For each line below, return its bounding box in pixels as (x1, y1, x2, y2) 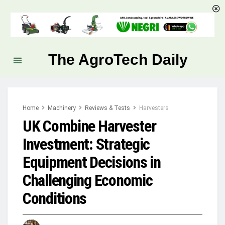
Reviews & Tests (85, 104, 130, 112)
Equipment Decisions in (23, 153, 161, 172)
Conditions (23, 189, 87, 208)
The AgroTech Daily (48, 51, 188, 68)
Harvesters (139, 104, 169, 112)
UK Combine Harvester (23, 117, 156, 136)
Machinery (48, 104, 76, 112)
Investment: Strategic (23, 135, 150, 154)
